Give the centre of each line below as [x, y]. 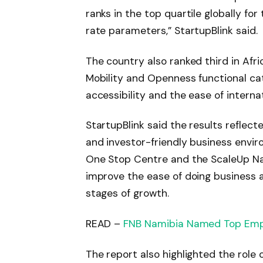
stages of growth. [127, 193]
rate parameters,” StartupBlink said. [171, 30]
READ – [104, 224]
